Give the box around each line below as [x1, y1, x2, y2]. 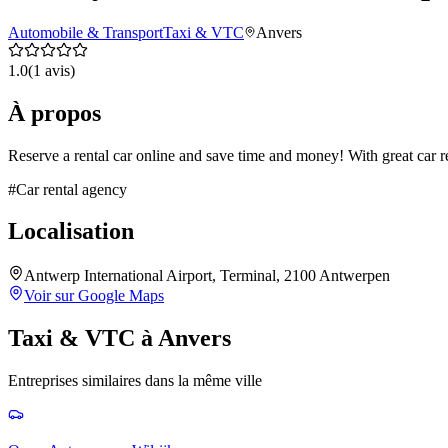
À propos [8, 99, 101, 126]
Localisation [8, 218, 134, 245]
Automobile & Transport [8, 23, 163, 41]
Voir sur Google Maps [24, 287, 164, 305]
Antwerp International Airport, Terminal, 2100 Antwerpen [24, 267, 390, 285]
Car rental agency [16, 180, 127, 198]
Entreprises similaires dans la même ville [8, 372, 262, 390]
